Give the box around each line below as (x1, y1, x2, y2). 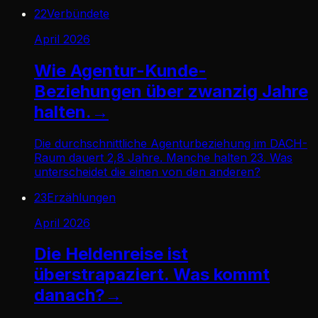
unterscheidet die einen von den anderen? (34, 164, 261, 179)
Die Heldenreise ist (34, 243, 188, 265)
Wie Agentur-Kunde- (34, 60, 207, 81)
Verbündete (47, 6, 109, 21)
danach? (34, 285, 105, 306)
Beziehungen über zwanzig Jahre (34, 80, 308, 102)
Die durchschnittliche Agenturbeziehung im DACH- (34, 136, 307, 150)
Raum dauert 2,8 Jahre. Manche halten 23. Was (34, 150, 292, 165)
